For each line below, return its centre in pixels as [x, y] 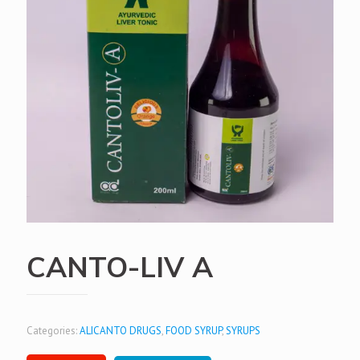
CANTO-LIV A [120, 267]
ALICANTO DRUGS [121, 331]
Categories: [53, 331]
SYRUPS [243, 331]
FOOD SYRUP [194, 331]
